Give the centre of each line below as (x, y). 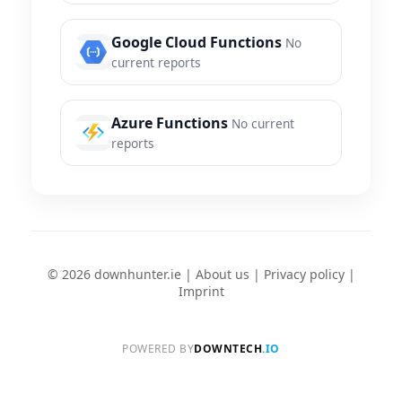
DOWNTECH (228, 349)
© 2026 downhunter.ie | (121, 275)
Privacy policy (304, 275)
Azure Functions (170, 123)
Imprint (201, 292)
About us (222, 275)
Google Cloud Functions (197, 43)
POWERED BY (158, 349)
